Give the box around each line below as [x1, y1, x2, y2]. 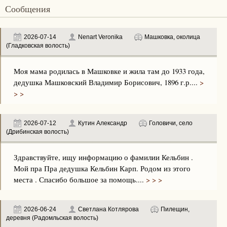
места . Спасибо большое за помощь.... [14, 174, 144, 184]
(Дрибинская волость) [6, 128, 69, 135]
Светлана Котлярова [78, 206, 139, 213]
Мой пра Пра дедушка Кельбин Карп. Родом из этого [14, 163, 191, 173]
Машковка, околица [144, 33, 200, 41]
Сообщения [11, 3, 50, 15]
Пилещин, [161, 206, 190, 213]
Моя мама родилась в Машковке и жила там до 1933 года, [14, 66, 205, 76]
